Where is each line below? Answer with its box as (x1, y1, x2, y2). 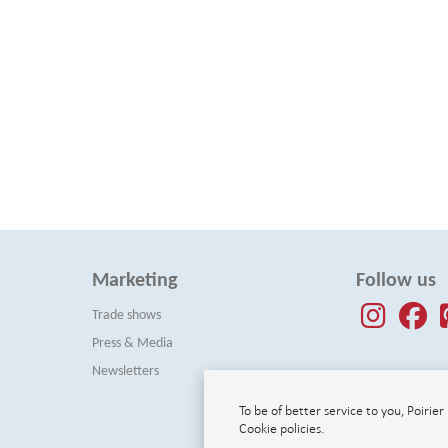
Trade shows (91, 308, 161, 323)
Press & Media (91, 336, 173, 351)
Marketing (91, 271, 177, 291)
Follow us (356, 271, 437, 291)
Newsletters (91, 364, 159, 379)
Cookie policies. (239, 421, 324, 436)
